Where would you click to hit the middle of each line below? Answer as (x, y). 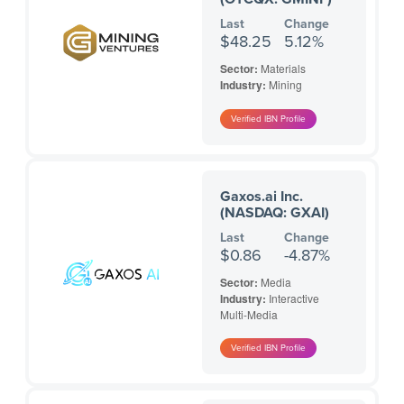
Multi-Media (249, 315)
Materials (283, 69)
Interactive (294, 298)
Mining (285, 85)
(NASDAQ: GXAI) (275, 213)
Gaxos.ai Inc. (262, 197)
